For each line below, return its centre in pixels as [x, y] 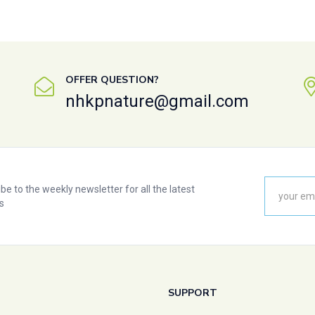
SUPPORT [193, 293]
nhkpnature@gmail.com [157, 102]
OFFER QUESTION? [112, 80]
